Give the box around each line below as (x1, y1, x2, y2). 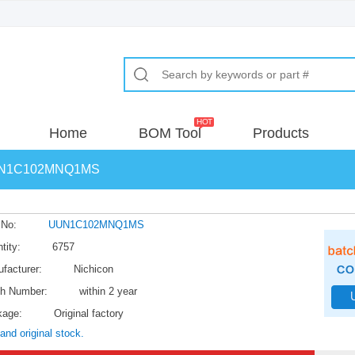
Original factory (54, 307, 124, 319)
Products (253, 125, 309, 141)
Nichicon (74, 263, 113, 275)
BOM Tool (139, 125, 201, 141)
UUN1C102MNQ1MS (48, 219, 144, 231)
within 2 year (79, 285, 137, 297)
